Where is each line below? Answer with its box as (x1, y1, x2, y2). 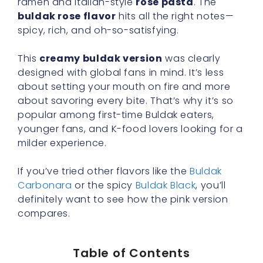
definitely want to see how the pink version (18, 193, 228, 206)
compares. (18, 207, 70, 220)
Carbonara (18, 178, 72, 192)
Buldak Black (135, 178, 196, 192)
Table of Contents (73, 245, 190, 261)
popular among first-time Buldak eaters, (18, 108, 214, 122)
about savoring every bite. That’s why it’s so (18, 94, 234, 107)
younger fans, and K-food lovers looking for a (18, 122, 243, 136)
